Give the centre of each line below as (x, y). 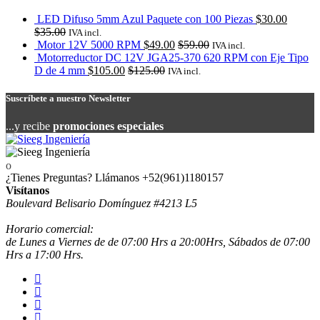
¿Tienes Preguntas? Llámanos (72, 178)
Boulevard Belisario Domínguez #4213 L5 (101, 204)
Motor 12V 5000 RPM (89, 44)
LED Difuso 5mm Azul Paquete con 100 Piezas (145, 19)
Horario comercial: (50, 229)
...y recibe (29, 126)
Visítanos (27, 191)
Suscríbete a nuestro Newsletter (68, 98)
